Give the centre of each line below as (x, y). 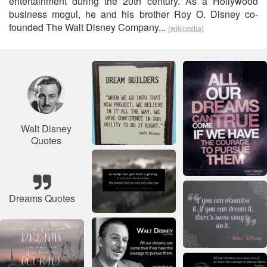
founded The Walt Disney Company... (89, 27)
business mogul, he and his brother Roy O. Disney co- (133, 14)
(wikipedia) (186, 28)
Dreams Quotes (42, 198)
